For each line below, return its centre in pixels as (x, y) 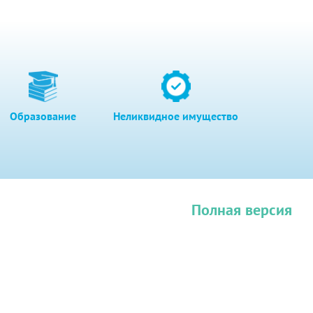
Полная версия (242, 209)
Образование (43, 116)
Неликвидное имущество (176, 116)
